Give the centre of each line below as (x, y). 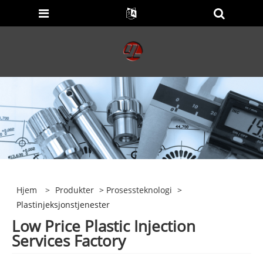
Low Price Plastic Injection (104, 226)
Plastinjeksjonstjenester (63, 205)
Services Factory (69, 241)
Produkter (75, 190)
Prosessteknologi (139, 190)
